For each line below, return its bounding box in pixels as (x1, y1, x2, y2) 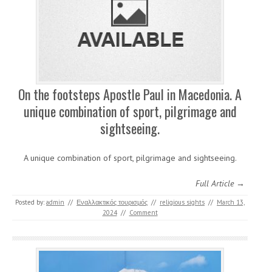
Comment (129, 208, 158, 217)
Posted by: (15, 197, 46, 206)
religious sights (160, 197, 205, 206)
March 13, (217, 197, 245, 206)
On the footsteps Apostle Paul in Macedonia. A (18, 84, 242, 104)
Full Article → (195, 177, 245, 189)
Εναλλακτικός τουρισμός (76, 197, 148, 206)
